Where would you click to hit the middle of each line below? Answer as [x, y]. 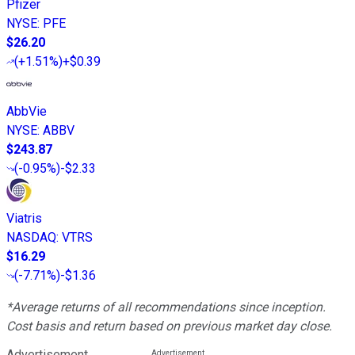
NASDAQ [31, 237]
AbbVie [27, 111]
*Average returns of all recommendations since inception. [166, 307]
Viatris [24, 218]
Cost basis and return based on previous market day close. [169, 326]
